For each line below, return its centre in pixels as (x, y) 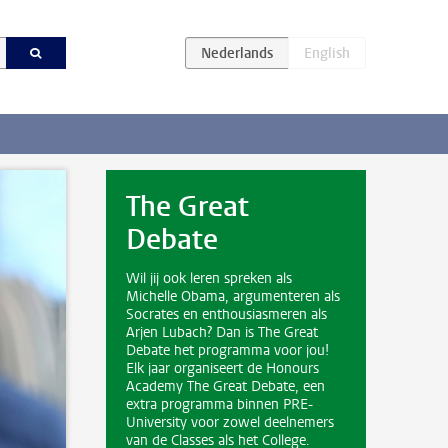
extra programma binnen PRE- (219, 404)
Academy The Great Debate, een (225, 386)
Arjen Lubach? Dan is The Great (222, 332)
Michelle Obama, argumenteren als (233, 296)
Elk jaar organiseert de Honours (222, 368)
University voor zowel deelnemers (230, 422)
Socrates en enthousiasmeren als (226, 314)
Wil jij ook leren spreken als (209, 278)
